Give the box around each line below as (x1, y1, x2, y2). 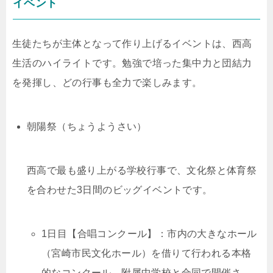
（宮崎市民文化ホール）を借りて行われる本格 (41, 248, 252, 258)
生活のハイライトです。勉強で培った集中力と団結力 (12, 58, 252, 68)
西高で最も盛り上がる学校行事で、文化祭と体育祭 (27, 165, 257, 175)
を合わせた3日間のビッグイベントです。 (27, 185, 213, 195)
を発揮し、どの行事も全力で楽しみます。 (12, 77, 202, 88)
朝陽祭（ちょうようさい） (27, 121, 147, 132)
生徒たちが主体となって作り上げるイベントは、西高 (12, 38, 252, 49)
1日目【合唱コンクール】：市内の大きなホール (41, 229, 257, 239)
